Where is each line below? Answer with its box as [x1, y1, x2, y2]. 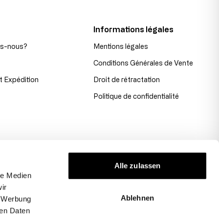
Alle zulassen [114, 161, 161, 170]
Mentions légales [93, 42, 149, 50]
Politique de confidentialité [93, 92, 179, 100]
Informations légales [93, 24, 174, 34]
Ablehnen [121, 193, 154, 202]
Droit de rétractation [93, 75, 160, 83]
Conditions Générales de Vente [93, 59, 194, 66]
